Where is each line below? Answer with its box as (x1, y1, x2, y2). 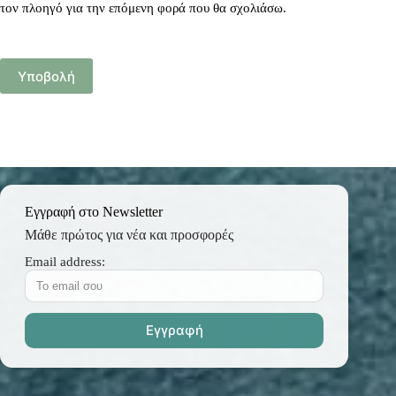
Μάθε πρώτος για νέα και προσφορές (25, 226, 233, 242)
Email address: (25, 254, 105, 269)
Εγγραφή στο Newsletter (25, 203, 163, 219)
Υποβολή (18, 67, 75, 85)
